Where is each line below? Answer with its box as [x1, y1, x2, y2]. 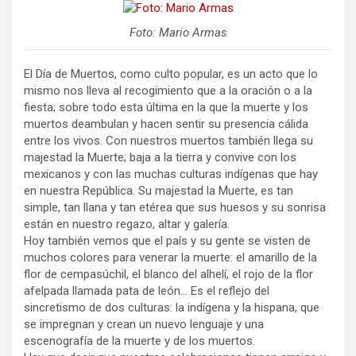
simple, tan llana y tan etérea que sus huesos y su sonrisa [24, 200, 326, 215]
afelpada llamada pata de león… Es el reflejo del [24, 284, 269, 299]
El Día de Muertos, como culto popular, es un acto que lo [24, 67, 318, 82]
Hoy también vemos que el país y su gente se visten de [24, 234, 311, 249]
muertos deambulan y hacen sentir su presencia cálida [24, 117, 308, 132]
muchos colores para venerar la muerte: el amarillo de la [24, 250, 317, 265]
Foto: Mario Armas [129, 25, 227, 41]
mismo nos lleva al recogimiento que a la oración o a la [24, 83, 312, 99]
